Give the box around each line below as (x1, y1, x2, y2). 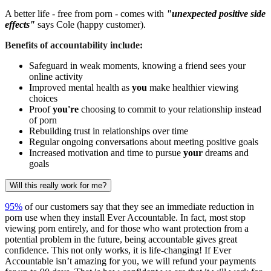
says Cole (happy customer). (35, 19, 146, 30)
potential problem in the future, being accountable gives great (5, 234, 237, 245)
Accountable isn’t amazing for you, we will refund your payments (5, 256, 256, 267)
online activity (29, 71, 83, 82)
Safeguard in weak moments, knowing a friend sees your (29, 60, 246, 71)
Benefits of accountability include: (5, 40, 143, 51)
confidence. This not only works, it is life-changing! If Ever (5, 245, 231, 256)
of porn (29, 115, 57, 126)
